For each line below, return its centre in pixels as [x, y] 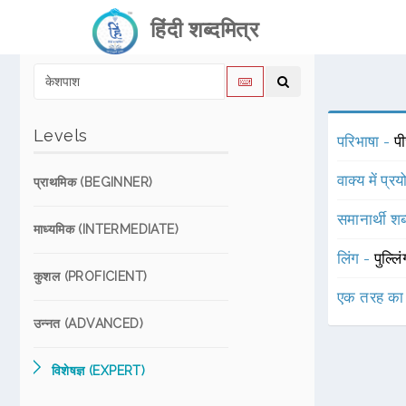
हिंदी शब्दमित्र [198, 29]
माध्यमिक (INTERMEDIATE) [106, 229]
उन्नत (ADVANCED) [88, 324]
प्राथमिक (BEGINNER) [93, 182]
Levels [61, 135]
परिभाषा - [366, 141]
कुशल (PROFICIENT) [91, 276]
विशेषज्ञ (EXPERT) [99, 371]
